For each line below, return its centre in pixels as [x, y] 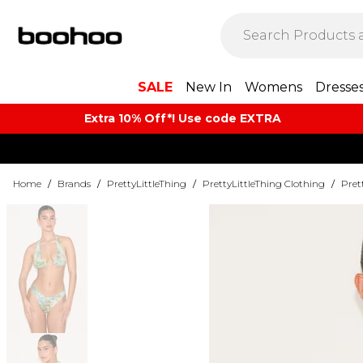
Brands [74, 184]
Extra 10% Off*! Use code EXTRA [182, 118]
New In [209, 87]
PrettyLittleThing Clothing [264, 184]
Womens [273, 87]
